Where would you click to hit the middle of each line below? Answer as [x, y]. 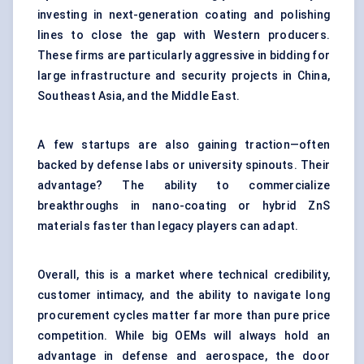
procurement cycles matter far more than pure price [184, 316]
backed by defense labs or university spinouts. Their [184, 165]
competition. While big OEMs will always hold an [184, 336]
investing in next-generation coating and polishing [184, 15]
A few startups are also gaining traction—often [184, 145]
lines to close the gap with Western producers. [184, 35]
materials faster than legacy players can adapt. [168, 226]
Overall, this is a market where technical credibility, [184, 275]
